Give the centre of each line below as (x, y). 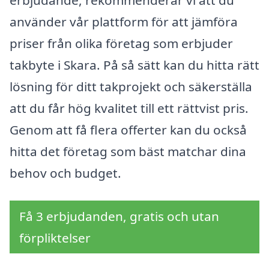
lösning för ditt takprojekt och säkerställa (131, 87)
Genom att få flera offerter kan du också (128, 130)
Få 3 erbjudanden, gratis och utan (119, 216)
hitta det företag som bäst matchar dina (128, 152)
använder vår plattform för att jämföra (124, 22)
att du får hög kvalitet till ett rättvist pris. (129, 108)
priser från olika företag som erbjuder (121, 44)
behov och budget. (65, 173)
